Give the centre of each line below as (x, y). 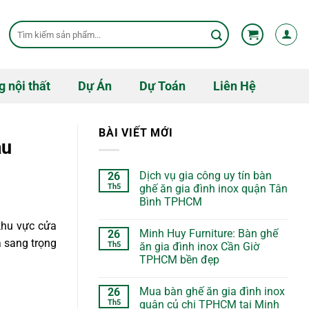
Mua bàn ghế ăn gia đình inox (212, 291)
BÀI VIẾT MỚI (136, 133)
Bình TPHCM (171, 201)
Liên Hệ (234, 86)
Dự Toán (162, 86)
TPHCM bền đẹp (179, 259)
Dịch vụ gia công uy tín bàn (206, 175)
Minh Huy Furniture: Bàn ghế (209, 233)
